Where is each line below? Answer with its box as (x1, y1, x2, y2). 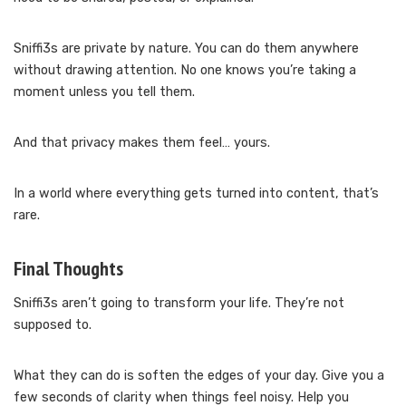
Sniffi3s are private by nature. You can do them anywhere (14, 40, 359, 56)
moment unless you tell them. (14, 83, 195, 100)
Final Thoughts (14, 255, 123, 281)
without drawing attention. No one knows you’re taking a (14, 62, 356, 78)
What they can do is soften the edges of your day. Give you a (14, 367, 384, 383)
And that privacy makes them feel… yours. (14, 134, 270, 150)
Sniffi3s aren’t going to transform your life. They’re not (14, 295, 344, 311)
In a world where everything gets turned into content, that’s (14, 185, 379, 201)
